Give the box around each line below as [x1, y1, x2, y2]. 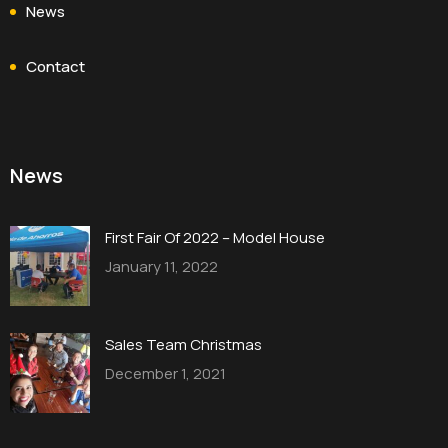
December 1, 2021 [105, 362, 226, 384]
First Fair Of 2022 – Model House [105, 226, 325, 248]
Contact [26, 55, 85, 77]
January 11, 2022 [105, 255, 218, 277]
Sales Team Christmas [105, 333, 262, 355]
